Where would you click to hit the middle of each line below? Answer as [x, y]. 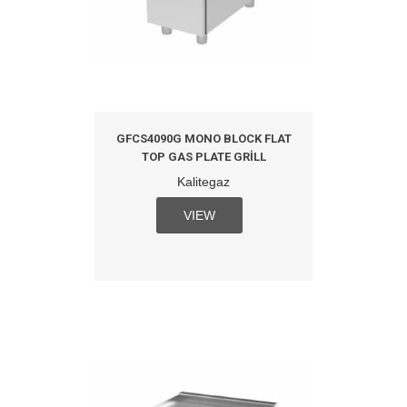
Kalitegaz [203, 182]
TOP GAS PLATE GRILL [203, 157]
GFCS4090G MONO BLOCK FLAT [203, 139]
